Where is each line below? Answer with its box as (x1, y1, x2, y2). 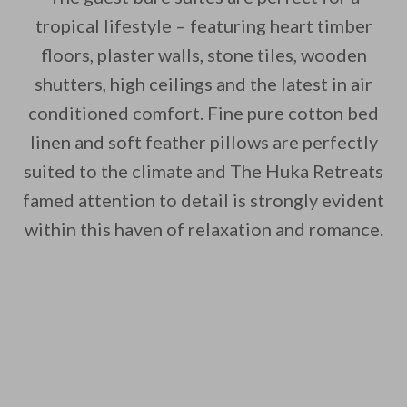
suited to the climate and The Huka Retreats (24, 160, 383, 183)
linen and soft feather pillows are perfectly (29, 131, 378, 154)
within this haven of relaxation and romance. (24, 218, 383, 241)
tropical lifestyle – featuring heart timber (35, 15, 372, 37)
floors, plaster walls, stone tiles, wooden (40, 44, 367, 66)
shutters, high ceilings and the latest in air (35, 73, 372, 95)
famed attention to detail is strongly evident (23, 189, 384, 212)
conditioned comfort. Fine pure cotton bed (28, 102, 379, 124)
